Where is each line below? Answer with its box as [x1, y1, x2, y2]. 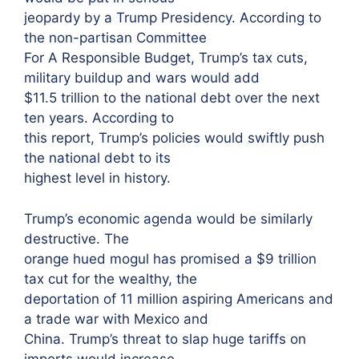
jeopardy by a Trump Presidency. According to [24, 10, 321, 26]
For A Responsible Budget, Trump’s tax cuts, [24, 50, 308, 66]
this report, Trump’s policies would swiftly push [24, 130, 325, 146]
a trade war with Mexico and [24, 310, 208, 327]
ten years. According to [24, 110, 174, 126]
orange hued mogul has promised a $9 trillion [24, 250, 317, 267]
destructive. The [24, 230, 129, 247]
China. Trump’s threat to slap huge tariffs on [24, 330, 306, 347]
